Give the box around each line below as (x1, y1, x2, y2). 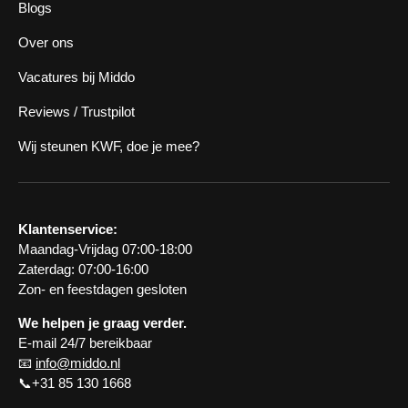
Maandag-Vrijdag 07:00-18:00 (18, 241, 192, 257)
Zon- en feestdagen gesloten (18, 281, 187, 297)
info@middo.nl (36, 355, 120, 371)
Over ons (18, 35, 74, 50)
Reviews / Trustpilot (18, 104, 135, 119)
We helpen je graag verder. (18, 315, 187, 331)
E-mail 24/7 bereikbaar (18, 335, 152, 351)
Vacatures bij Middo (18, 69, 135, 85)
